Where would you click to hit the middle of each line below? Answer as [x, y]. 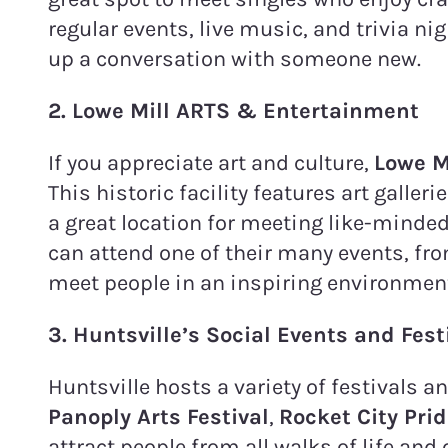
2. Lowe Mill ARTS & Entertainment [233, 110]
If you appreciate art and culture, [208, 162]
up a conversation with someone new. [234, 58]
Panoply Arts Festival [158, 416]
